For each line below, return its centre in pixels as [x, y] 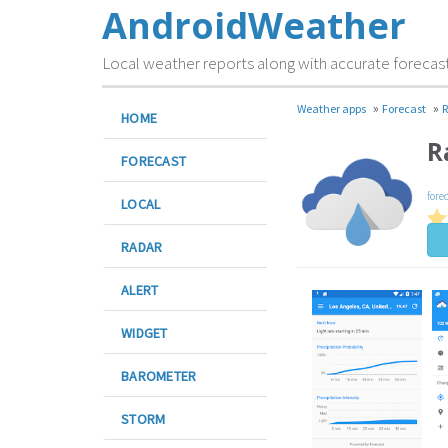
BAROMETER [159, 376]
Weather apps [331, 108]
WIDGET [144, 333]
